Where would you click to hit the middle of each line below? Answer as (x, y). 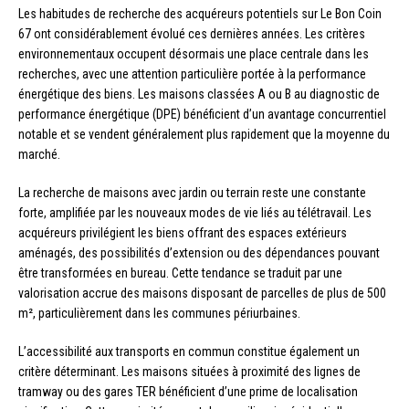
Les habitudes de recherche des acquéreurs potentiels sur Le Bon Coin (200, 14)
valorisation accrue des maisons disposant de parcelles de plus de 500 (202, 294)
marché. (39, 155)
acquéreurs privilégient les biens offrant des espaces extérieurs (183, 233)
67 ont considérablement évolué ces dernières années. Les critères (192, 34)
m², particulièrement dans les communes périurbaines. (159, 314)
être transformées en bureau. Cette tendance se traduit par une (180, 273)
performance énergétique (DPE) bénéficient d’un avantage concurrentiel (202, 115)
